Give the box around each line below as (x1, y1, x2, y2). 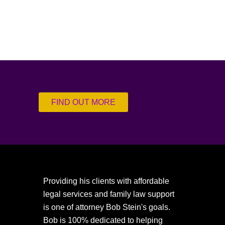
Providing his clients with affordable (43, 176, 170, 185)
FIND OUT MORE (51, 98, 116, 107)
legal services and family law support (43, 189, 175, 198)
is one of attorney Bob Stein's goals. (43, 202, 171, 211)
